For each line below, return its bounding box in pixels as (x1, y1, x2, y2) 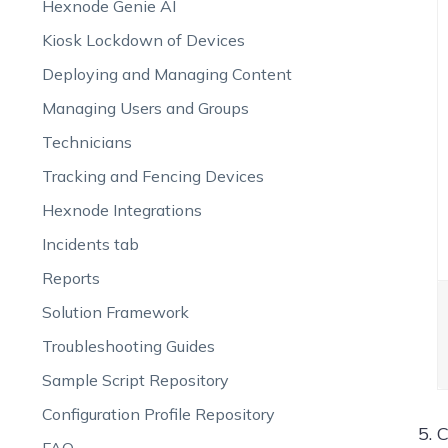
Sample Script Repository (41, 370, 229, 390)
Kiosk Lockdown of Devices (41, 30, 245, 50)
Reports (41, 268, 100, 288)
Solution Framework (41, 302, 189, 322)
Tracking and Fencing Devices (41, 166, 264, 186)
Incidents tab (41, 234, 139, 254)
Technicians (41, 132, 132, 152)
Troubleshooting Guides (41, 336, 215, 356)
